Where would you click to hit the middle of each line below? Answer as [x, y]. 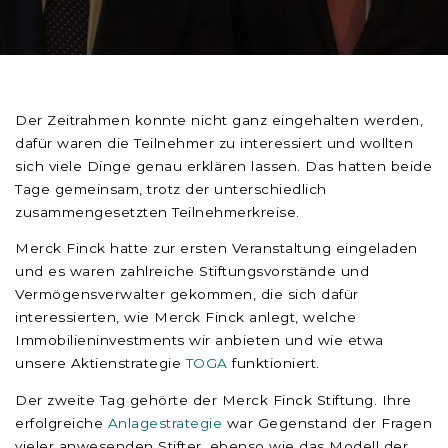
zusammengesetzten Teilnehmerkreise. [157, 211]
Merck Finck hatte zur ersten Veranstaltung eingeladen [216, 248]
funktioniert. [276, 363]
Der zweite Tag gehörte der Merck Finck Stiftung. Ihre [213, 399]
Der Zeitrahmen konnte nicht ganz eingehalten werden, [219, 119]
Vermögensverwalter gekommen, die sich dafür [187, 294]
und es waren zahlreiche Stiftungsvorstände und [192, 271]
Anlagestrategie [167, 422]
